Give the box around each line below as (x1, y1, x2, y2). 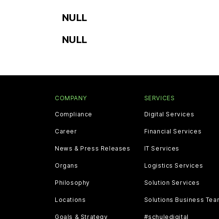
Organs (55, 161, 78, 169)
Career (55, 127, 77, 135)
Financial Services (144, 127, 202, 135)
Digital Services (144, 110, 195, 118)
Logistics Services (144, 161, 203, 169)
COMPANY (55, 94, 87, 102)
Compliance (55, 110, 92, 118)
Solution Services (144, 178, 200, 186)
